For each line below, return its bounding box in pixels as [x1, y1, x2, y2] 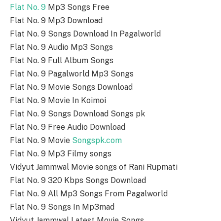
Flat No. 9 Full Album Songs [10, 56, 113, 66]
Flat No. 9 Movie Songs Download [10, 82, 133, 92]
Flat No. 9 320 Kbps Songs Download [10, 176, 146, 185]
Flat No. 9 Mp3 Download [10, 16, 103, 26]
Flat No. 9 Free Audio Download [10, 122, 125, 132]
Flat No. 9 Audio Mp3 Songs [10, 42, 113, 52]
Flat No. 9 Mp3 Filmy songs [10, 149, 111, 159]
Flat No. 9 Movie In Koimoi [10, 96, 106, 106]
